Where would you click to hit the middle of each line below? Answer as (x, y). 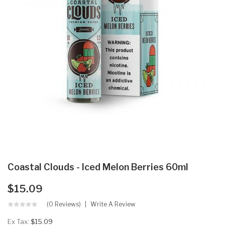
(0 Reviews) (64, 204)
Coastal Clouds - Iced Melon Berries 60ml (98, 167)
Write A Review (113, 204)
